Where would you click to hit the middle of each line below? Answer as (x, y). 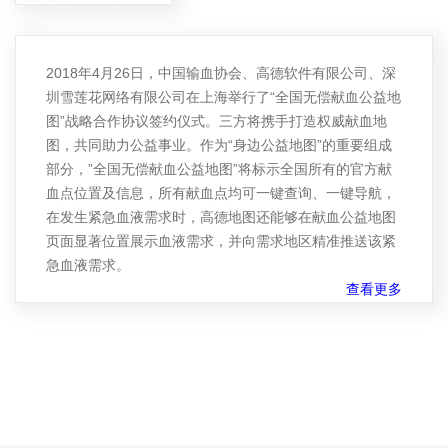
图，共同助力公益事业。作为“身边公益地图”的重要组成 (219, 145)
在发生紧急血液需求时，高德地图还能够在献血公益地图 (221, 217)
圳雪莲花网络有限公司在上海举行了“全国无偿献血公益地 (223, 97)
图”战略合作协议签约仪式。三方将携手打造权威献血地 (216, 121)
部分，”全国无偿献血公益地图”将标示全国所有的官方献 (219, 169)
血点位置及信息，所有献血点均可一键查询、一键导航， (221, 193)
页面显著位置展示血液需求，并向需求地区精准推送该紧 (221, 241)
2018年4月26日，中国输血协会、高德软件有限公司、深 (221, 73)
